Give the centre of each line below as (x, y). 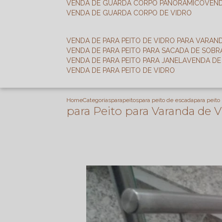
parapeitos (125, 100)
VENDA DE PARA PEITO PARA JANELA (129, 60)
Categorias (97, 100)
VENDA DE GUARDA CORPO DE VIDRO (132, 13)
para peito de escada (166, 100)
